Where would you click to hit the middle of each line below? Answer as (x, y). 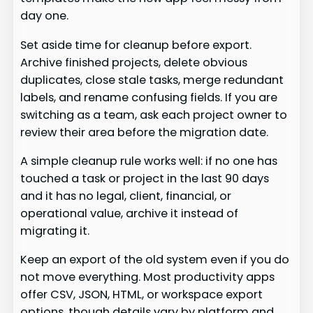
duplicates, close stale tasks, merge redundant (152, 80)
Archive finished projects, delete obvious (134, 62)
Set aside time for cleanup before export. (136, 45)
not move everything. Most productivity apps (148, 277)
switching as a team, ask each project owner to (154, 115)
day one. (45, 16)
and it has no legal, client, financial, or (126, 196)
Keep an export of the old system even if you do (155, 260)
